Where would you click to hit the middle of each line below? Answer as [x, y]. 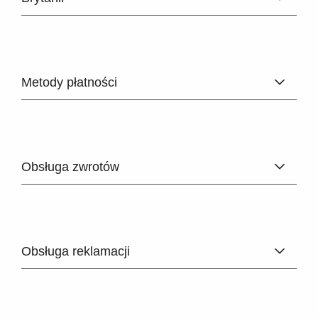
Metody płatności [69, 82]
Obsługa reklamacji [76, 251]
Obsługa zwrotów [70, 166]
